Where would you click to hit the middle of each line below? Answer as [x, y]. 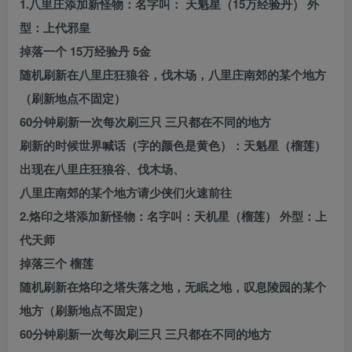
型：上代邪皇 [55, 28]
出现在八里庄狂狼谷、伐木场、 [102, 169]
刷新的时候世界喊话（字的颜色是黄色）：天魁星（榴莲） [173, 146]
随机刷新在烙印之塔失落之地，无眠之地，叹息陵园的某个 [173, 287]
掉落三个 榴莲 [57, 264]
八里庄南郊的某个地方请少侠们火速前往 [126, 193]
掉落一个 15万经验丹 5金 [85, 51]
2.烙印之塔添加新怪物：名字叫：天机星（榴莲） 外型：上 [173, 216]
